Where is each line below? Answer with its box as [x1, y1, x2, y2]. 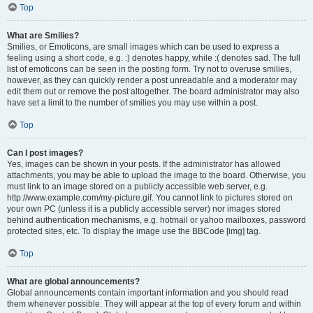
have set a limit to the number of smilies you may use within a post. [7, 98, 258, 108]
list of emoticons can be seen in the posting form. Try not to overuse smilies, [7, 64, 291, 74]
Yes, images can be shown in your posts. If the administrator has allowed [7, 159, 281, 169]
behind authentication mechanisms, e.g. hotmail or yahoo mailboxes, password [7, 215, 306, 225]
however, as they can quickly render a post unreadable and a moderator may [7, 75, 297, 85]
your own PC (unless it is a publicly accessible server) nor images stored [7, 204, 281, 214]
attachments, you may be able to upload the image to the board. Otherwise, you [7, 170, 306, 180]
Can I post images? [7, 148, 83, 158]
